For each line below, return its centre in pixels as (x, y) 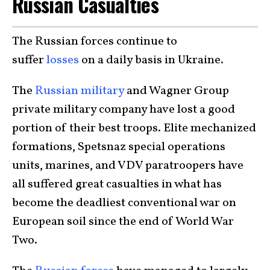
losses (63, 60)
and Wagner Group (177, 91)
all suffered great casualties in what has (117, 184)
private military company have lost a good (124, 109)
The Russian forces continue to (95, 41)
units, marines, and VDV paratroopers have (128, 165)
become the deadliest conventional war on (124, 203)
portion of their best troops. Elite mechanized (134, 128)
